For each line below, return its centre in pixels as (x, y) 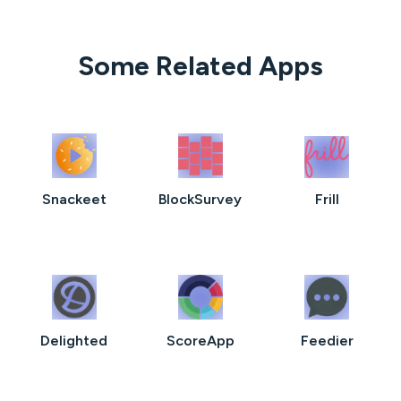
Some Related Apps (200, 66)
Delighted (74, 341)
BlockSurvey (200, 199)
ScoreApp (200, 341)
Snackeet (74, 199)
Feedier (327, 341)
